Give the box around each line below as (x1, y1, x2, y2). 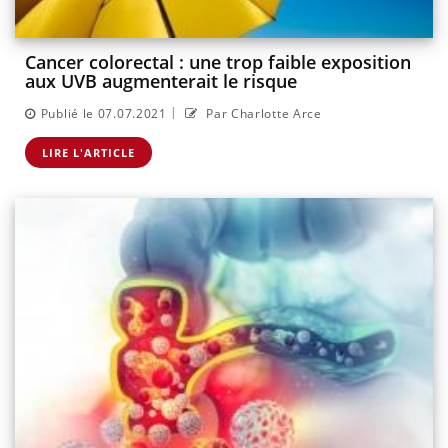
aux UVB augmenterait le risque (25, 69, 297, 94)
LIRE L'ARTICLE (42, 144, 135, 160)
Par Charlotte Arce (202, 104, 322, 122)
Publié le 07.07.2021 (40, 104, 167, 122)
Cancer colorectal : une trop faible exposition (25, 50, 411, 75)
